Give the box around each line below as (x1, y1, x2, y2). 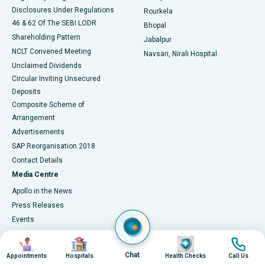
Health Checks (165, 253, 206, 259)
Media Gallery (12, 230, 56, 238)
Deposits (12, 88, 41, 96)
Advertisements (12, 128, 64, 137)
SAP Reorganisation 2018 (12, 142, 95, 151)
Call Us (228, 253, 249, 259)
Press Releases (12, 201, 64, 210)
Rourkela (144, 7, 173, 16)
